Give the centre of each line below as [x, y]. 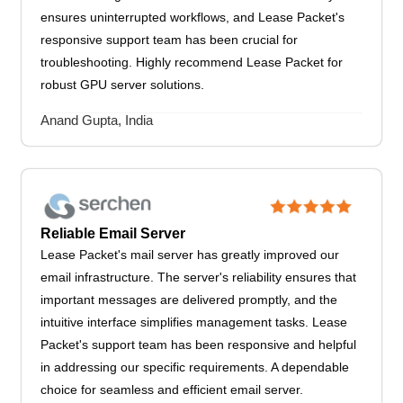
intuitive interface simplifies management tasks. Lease [194, 322]
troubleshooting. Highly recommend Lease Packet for [192, 62]
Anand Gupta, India [97, 120]
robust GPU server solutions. [123, 84]
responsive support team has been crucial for [170, 39]
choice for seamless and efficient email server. [172, 390]
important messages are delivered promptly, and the [189, 300]
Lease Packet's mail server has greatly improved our [190, 255]
